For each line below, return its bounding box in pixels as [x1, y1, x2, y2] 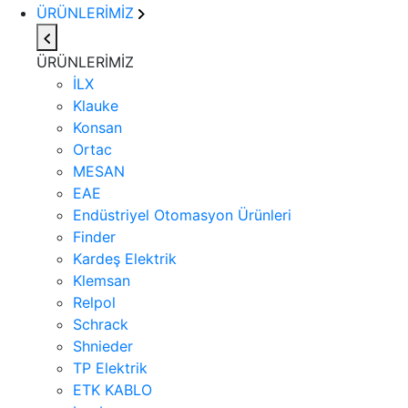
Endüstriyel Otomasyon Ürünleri [73, 206, 291, 224]
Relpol [73, 293, 116, 311]
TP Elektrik [73, 359, 148, 377]
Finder [73, 228, 116, 246]
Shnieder [73, 337, 133, 355]
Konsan [73, 118, 122, 137]
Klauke [73, 97, 118, 115]
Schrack [73, 315, 128, 333]
